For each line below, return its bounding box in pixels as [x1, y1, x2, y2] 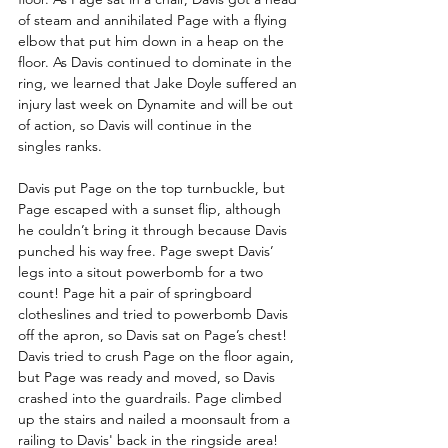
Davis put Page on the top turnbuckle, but [18, 178, 289, 197]
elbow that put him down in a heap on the [18, 31, 288, 50]
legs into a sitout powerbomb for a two [18, 262, 267, 281]
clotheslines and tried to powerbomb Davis [18, 304, 292, 323]
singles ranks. [18, 136, 102, 155]
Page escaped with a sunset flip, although [18, 199, 285, 218]
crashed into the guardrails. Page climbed [18, 388, 286, 407]
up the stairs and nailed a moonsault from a [18, 409, 294, 428]
